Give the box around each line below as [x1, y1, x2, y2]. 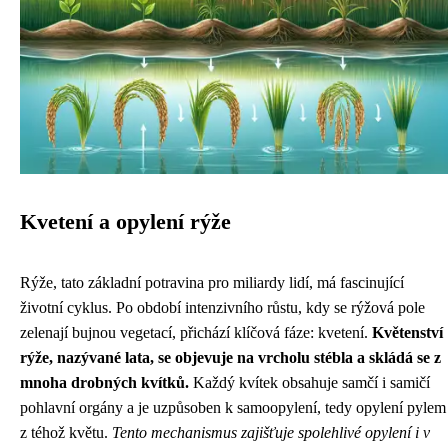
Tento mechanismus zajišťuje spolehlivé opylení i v [112, 424, 430, 441]
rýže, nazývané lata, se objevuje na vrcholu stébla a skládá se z [20, 349, 441, 366]
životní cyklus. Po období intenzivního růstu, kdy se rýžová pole [20, 299, 425, 316]
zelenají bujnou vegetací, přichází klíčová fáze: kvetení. [20, 324, 372, 341]
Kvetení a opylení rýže [20, 210, 231, 234]
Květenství [372, 324, 443, 341]
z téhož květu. [20, 424, 112, 441]
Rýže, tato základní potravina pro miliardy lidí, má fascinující [20, 274, 404, 291]
